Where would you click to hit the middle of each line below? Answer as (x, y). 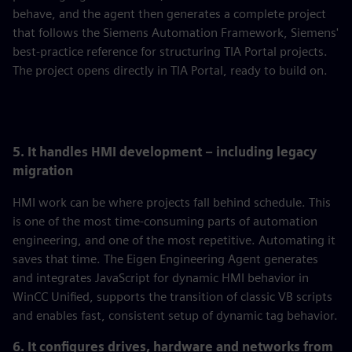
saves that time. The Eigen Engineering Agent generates (165, 259)
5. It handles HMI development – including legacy (165, 152)
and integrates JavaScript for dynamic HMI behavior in (161, 278)
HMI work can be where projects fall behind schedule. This (172, 202)
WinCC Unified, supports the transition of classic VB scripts (172, 297)
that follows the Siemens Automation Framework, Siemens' (176, 33)
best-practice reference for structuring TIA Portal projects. (170, 51)
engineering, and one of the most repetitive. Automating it (174, 240)
